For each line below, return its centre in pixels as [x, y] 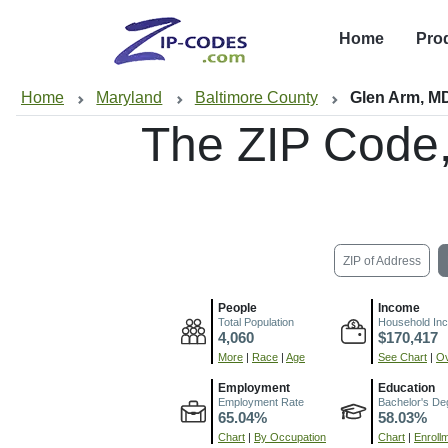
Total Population [256, 321]
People [237, 307]
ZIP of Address [381, 260]
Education [406, 387]
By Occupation [290, 436]
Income [399, 307]
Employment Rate [261, 401]
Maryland [129, 98]
